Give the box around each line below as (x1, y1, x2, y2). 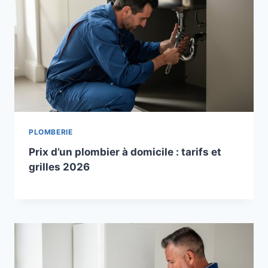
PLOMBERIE (29, 127, 73, 136)
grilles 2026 (29, 160, 90, 173)
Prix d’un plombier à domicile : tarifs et (29, 145, 221, 158)
